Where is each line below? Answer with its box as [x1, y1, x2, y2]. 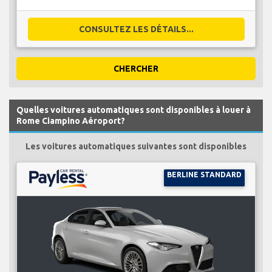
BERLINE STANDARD [166, 170, 242, 178]
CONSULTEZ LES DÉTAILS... [78, 24, 194, 34]
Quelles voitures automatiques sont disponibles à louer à [16, 104, 251, 115]
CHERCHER [114, 63, 158, 73]
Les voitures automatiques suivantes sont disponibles [25, 141, 246, 151]
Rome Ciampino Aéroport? [16, 115, 125, 126]
